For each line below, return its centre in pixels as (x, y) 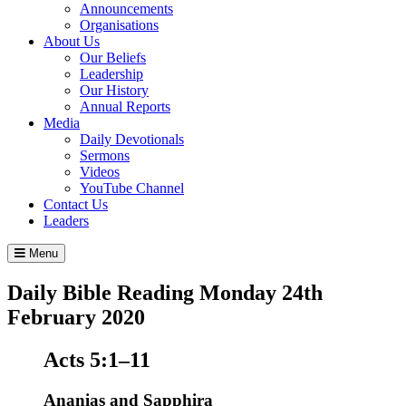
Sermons (105, 155)
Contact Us (76, 204)
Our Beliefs (113, 57)
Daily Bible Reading (103, 292)
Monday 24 (251, 292)
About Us (72, 41)
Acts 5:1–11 (97, 359)
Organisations (119, 24)
